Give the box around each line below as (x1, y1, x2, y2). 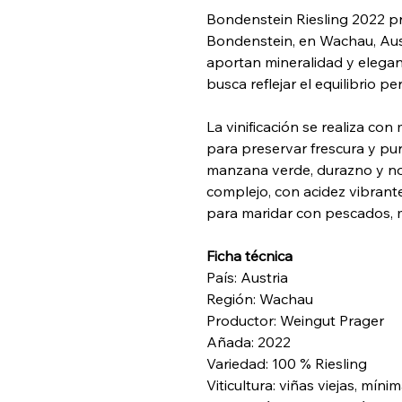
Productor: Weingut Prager (206, 311, 385, 330)
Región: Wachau (206, 290, 314, 309)
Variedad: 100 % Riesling (206, 354, 368, 373)
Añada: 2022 (206, 333, 292, 352)
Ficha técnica (206, 247, 293, 266)
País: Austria (206, 268, 289, 287)
